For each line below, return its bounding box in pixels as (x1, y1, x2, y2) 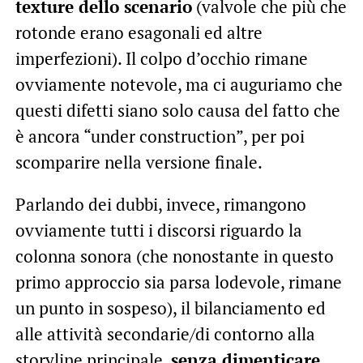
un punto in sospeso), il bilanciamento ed (15, 296, 326, 319)
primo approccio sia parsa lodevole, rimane (15, 270, 342, 293)
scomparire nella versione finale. (15, 150, 263, 173)
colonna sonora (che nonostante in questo (15, 244, 334, 267)
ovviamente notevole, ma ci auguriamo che (15, 72, 343, 96)
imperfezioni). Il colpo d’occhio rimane (15, 46, 308, 70)
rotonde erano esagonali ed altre (15, 20, 263, 44)
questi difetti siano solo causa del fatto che (15, 98, 340, 122)
